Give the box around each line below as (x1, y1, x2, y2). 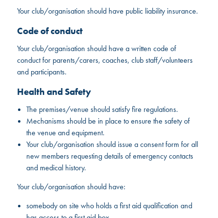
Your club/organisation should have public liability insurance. (17, 5, 199, 16)
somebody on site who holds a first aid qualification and (26, 200, 193, 211)
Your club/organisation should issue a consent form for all (26, 139, 199, 149)
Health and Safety (17, 85, 91, 98)
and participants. (17, 66, 67, 77)
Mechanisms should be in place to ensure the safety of (26, 115, 190, 126)
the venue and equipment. (26, 127, 105, 138)
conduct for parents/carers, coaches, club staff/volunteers (17, 54, 193, 65)
